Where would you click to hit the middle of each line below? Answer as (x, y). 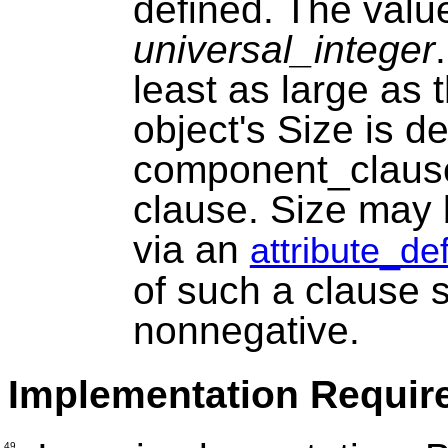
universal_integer (283, 50)
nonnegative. (246, 331)
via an (191, 250)
